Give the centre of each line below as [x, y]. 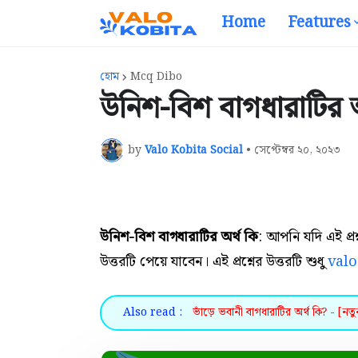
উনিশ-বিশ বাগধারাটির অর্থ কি [179, 237]
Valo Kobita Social [194, 150]
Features [320, 23]
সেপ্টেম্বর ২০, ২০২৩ [297, 150]
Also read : [153, 312]
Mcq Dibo [156, 77]
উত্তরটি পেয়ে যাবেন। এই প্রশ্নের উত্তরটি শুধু [214, 262]
